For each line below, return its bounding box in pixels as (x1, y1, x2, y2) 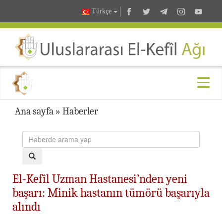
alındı (12, 199, 41, 214)
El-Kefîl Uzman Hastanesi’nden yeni (12, 171, 187, 186)
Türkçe (90, 7, 113, 15)
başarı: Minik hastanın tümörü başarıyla (12, 185, 210, 200)
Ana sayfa (15, 105, 54, 117)
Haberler (62, 105, 98, 117)
